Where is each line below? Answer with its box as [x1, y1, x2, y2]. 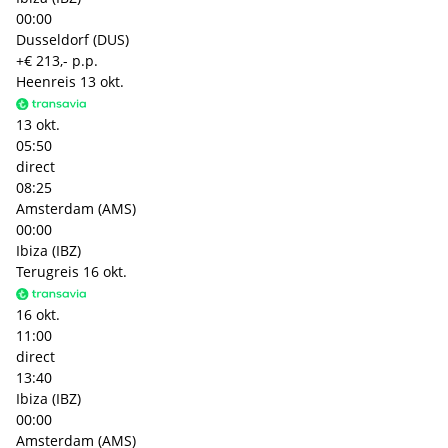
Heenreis [16, 71, 76, 91]
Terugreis [16, 261, 79, 281]
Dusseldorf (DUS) [16, 29, 129, 49]
